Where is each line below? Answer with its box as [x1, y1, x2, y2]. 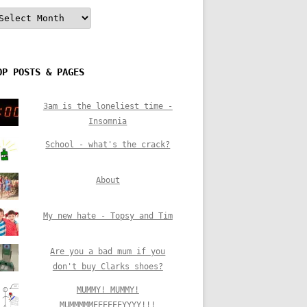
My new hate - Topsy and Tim [42, 210, 173, 221]
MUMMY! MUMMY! [76, 284, 139, 295]
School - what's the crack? [45, 139, 171, 149]
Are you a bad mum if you [50, 246, 166, 256]
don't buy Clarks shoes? [52, 261, 163, 271]
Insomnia [88, 116, 127, 126]
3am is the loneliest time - [42, 101, 173, 111]
